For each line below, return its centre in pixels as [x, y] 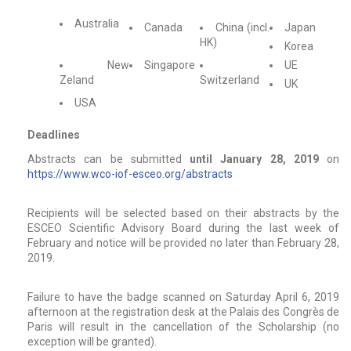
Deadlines [54, 135]
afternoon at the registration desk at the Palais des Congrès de [183, 312]
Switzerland [229, 80]
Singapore [170, 65]
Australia [97, 24]
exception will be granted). [92, 342]
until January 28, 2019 [254, 159]
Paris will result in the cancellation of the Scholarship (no [183, 327]
